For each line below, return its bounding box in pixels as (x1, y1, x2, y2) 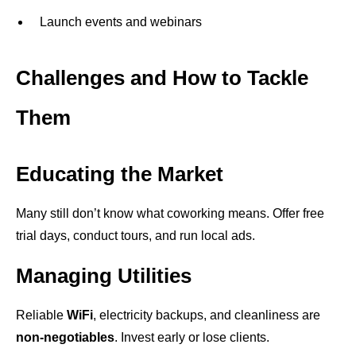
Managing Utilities (16, 264, 192, 288)
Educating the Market (16, 162, 223, 186)
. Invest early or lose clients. (114, 331, 269, 344)
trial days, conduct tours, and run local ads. (16, 229, 255, 242)
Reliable (16, 308, 67, 322)
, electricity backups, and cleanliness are (93, 308, 320, 322)
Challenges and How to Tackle (16, 66, 308, 90)
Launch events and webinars (40, 15, 202, 29)
